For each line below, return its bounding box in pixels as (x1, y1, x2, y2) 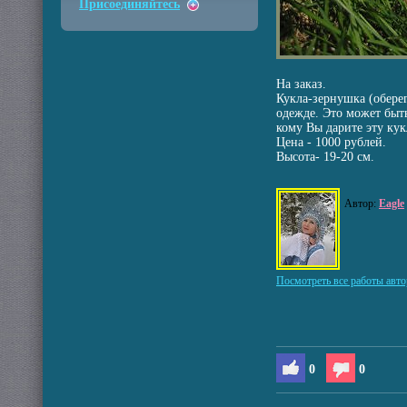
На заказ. (276, 77, 326, 91)
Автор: (344, 197, 379, 210)
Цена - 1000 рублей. (276, 135, 386, 149)
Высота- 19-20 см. (276, 150, 374, 164)
